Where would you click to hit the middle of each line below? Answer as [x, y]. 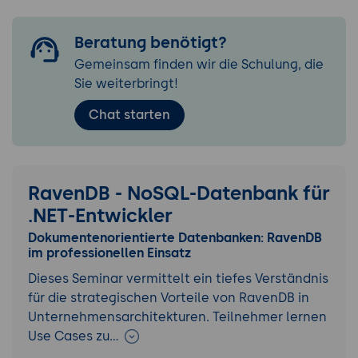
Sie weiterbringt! [126, 83]
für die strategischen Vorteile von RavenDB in [169, 298]
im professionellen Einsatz [109, 253]
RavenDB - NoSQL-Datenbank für [179, 193]
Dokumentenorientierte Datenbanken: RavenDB [175, 238]
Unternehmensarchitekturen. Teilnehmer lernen [177, 317]
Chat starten [129, 114]
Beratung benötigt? [151, 42]
